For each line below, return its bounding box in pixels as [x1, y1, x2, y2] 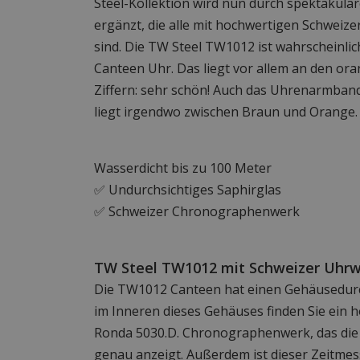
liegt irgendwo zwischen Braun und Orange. [94, 103, 358, 121]
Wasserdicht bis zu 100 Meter [94, 159, 272, 178]
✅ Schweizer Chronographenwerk [94, 202, 300, 221]
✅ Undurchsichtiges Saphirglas [94, 181, 281, 199]
